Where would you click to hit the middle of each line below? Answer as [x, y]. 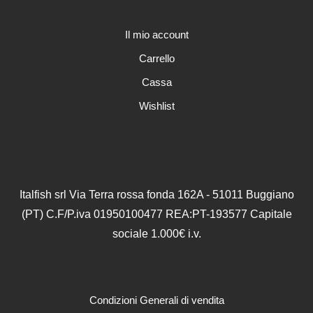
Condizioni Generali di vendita [156, 300]
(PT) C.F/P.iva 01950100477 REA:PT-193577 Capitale [156, 214]
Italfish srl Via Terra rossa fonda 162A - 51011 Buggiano [156, 195]
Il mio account [156, 35]
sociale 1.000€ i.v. [156, 234]
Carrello [156, 59]
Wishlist [156, 106]
